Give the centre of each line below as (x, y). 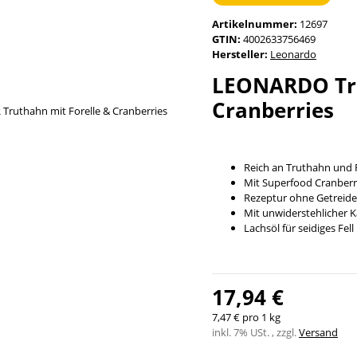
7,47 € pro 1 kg (246, 317)
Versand (318, 332)
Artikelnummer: (256, 24)
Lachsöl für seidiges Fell (299, 228)
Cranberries (273, 110)
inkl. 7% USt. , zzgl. (255, 332)
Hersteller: (240, 54)
